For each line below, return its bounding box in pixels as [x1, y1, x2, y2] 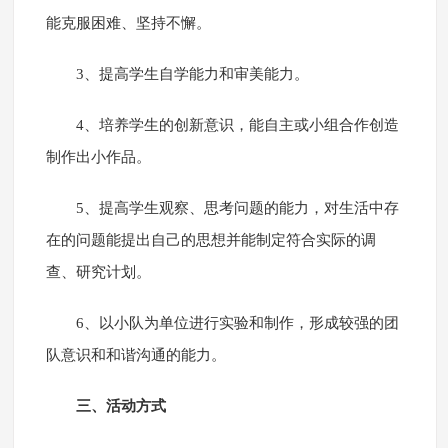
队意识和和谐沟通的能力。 [45, 347, 226, 364]
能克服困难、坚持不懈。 [45, 15, 211, 32]
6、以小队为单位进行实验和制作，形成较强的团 [75, 315, 399, 332]
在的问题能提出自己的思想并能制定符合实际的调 [45, 232, 376, 249]
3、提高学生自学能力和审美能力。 [75, 66, 309, 83]
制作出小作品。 [45, 149, 151, 166]
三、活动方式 [75, 398, 166, 415]
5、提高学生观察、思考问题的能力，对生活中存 [75, 200, 399, 217]
